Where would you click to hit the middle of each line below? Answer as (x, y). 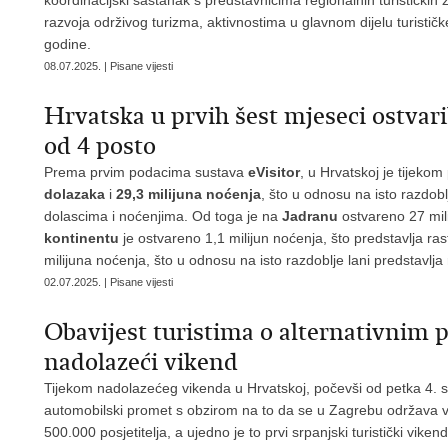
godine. (67, 44)
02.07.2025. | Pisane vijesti (108, 282)
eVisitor (274, 172)
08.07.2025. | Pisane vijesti (108, 66)
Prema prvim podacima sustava (146, 172)
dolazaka (74, 194)
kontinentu (81, 238)
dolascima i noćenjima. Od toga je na (163, 216)
